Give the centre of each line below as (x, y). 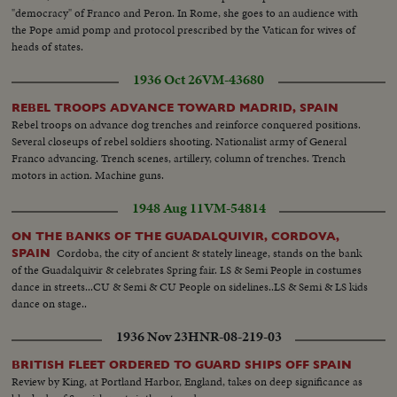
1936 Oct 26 (167, 80)
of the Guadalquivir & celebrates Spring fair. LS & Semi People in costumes (187, 270)
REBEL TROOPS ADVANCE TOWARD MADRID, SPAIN (175, 108)
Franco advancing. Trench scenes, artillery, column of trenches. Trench (179, 159)
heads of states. (48, 47)
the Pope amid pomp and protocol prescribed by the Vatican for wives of (184, 30)
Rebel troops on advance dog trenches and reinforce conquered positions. (187, 125)
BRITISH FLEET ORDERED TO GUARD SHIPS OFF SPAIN (182, 365)
